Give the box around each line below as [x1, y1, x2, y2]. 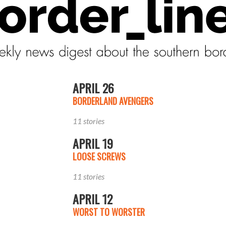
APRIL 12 [73, 189, 112, 208]
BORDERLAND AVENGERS [73, 94, 153, 107]
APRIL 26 [73, 78, 114, 97]
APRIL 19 [73, 134, 113, 152]
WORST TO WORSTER [73, 205, 145, 218]
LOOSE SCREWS [73, 149, 126, 163]
